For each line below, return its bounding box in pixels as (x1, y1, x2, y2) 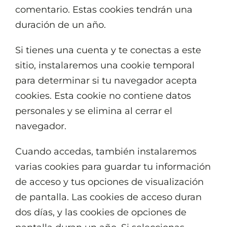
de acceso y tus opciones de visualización (15, 176, 204, 187)
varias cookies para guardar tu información (15, 161, 211, 172)
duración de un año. (15, 19, 106, 30)
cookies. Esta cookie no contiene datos (15, 90, 191, 101)
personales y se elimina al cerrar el (15, 105, 172, 117)
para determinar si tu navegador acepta (15, 75, 197, 86)
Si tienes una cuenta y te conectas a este (15, 45, 201, 56)
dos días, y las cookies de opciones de (15, 207, 186, 218)
